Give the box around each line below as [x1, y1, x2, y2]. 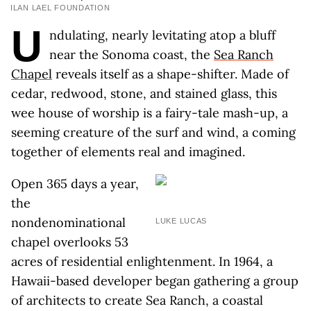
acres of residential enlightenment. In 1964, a [11, 253, 273, 269]
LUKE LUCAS [155, 217, 208, 225]
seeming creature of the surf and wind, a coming [11, 124, 296, 140]
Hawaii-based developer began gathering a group [11, 273, 299, 289]
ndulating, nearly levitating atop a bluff [49, 27, 276, 43]
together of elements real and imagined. [11, 144, 245, 160]
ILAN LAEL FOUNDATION [10, 3, 110, 12]
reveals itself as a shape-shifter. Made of [52, 66, 289, 82]
